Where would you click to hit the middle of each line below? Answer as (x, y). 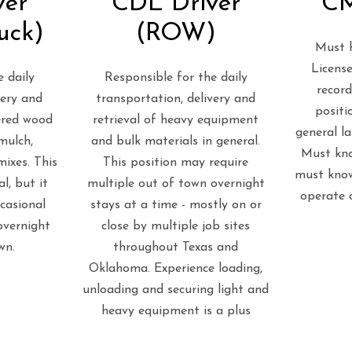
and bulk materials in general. (176, 141)
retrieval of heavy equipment (176, 120)
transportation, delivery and (176, 99)
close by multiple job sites (176, 226)
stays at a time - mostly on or (176, 205)
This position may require (176, 163)
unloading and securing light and (176, 290)
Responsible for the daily (176, 78)
